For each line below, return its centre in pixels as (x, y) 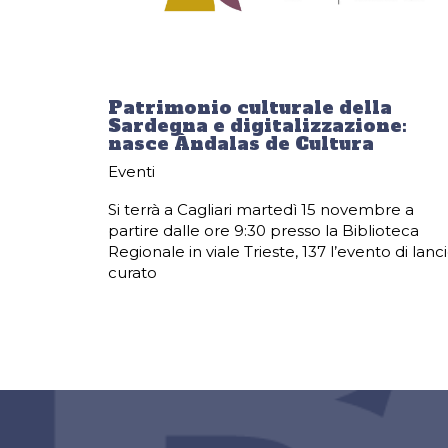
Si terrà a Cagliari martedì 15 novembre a (260, 209)
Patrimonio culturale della (249, 107)
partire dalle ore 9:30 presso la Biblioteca (263, 230)
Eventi (131, 171)
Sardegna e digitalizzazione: (257, 125)
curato (132, 272)
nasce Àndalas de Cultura (240, 143)
